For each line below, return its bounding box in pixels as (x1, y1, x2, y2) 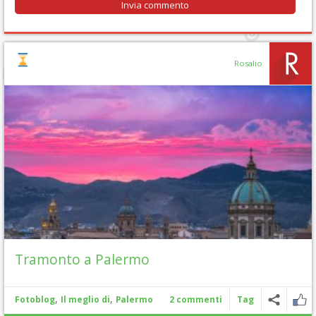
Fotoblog (15, 293, 55, 305)
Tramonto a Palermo (15, 250, 150, 269)
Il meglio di (61, 293, 110, 305)
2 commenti (169, 293, 222, 305)
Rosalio (234, 58, 262, 68)
